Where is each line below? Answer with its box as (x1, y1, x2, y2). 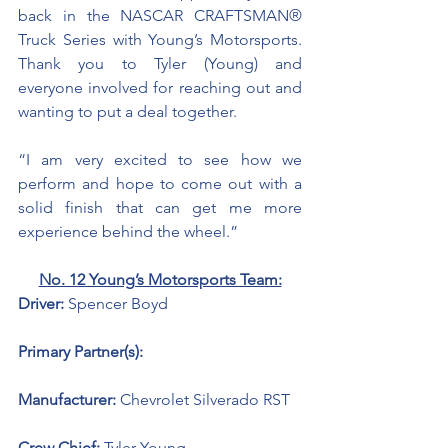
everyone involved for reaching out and (18, 78, 302, 97)
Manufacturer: (18, 390, 120, 409)
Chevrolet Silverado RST (120, 390, 290, 409)
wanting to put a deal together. (18, 102, 241, 121)
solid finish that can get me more (18, 198, 302, 217)
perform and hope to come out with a (18, 174, 302, 193)
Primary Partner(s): (18, 342, 147, 361)
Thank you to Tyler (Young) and (18, 54, 302, 73)
